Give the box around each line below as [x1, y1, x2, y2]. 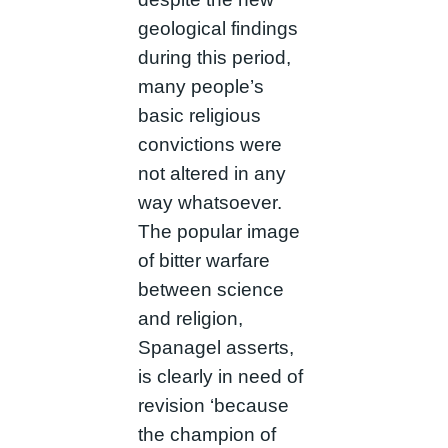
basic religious [137, 104, 261, 126]
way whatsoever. [137, 191, 282, 213]
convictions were [137, 133, 282, 155]
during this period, [137, 46, 291, 68]
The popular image [137, 220, 300, 242]
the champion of [137, 423, 276, 445]
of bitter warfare [137, 249, 270, 271]
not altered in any [137, 162, 286, 184]
